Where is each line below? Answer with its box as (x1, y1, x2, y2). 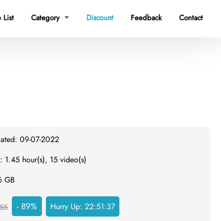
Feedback (131, 12, 162, 23)
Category (31, 12, 62, 23)
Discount (86, 12, 113, 23)
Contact (179, 12, 203, 23)
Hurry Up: (50, 201, 85, 212)
